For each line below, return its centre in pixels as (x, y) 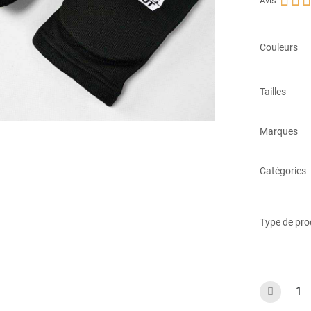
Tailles (272, 91)
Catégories (283, 170)
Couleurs (278, 48)
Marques (278, 131)
